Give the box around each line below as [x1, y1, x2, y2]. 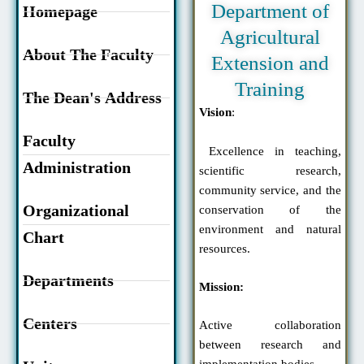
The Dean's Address [23, 89, 162, 107]
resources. [198, 241, 250, 255]
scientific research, [198, 163, 341, 177]
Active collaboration [198, 318, 341, 332]
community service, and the [198, 183, 341, 197]
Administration [23, 158, 131, 177]
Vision [198, 106, 232, 119]
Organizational [23, 201, 129, 220]
